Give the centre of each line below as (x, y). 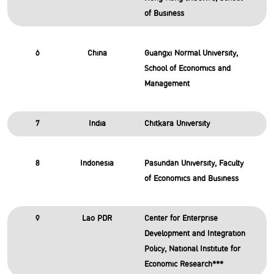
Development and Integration (194, 234)
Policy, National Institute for (192, 249)
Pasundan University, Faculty (194, 163)
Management (167, 84)
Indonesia (97, 163)
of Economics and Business (191, 179)
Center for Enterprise (181, 218)
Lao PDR (97, 218)
